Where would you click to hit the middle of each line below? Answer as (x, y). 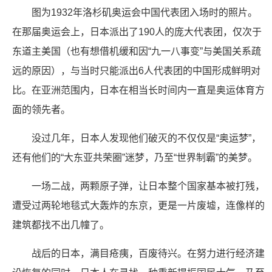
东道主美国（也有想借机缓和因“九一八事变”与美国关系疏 (137, 51)
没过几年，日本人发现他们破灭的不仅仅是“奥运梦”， (146, 138)
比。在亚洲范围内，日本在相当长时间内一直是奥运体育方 (138, 90)
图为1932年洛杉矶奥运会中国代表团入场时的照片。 (144, 12)
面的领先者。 (41, 110)
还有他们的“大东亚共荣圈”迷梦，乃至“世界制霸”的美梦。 (135, 158)
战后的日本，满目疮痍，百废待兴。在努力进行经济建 (148, 253)
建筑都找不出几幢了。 (61, 225)
